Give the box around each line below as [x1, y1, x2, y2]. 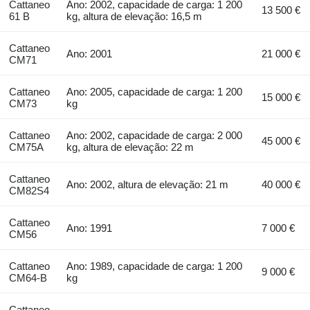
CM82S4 [8, 185, 49, 197]
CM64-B [8, 272, 47, 284]
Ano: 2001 [66, 48, 113, 60]
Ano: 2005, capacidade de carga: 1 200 [66, 86, 243, 98]
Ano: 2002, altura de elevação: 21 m [66, 179, 229, 191]
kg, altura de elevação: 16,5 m [66, 10, 203, 23]
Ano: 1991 [66, 222, 113, 235]
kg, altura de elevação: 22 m [66, 141, 194, 154]
